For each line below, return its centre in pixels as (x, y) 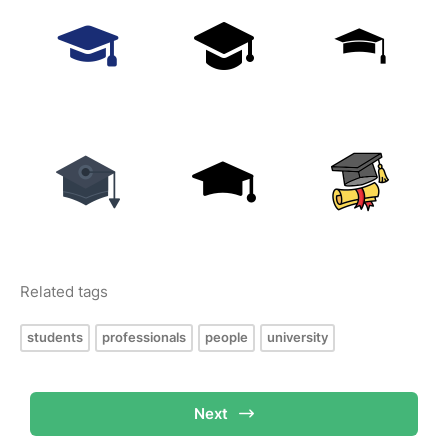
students (55, 337)
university (297, 337)
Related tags (64, 291)
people (226, 337)
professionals (144, 337)
